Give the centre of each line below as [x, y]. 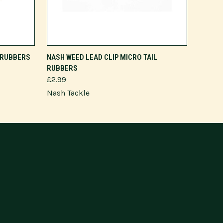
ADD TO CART [117, 53]
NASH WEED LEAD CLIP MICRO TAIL [102, 57]
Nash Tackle [68, 93]
